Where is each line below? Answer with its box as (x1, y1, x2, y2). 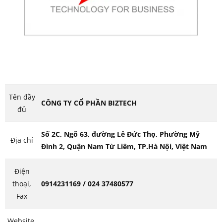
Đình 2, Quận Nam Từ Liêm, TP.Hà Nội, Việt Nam (41, 142, 207, 151)
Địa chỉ (10, 135, 33, 145)
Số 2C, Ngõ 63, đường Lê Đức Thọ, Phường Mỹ (41, 129, 200, 139)
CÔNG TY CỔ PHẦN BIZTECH (41, 98, 137, 108)
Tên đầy (8, 92, 35, 102)
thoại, (12, 179, 31, 188)
